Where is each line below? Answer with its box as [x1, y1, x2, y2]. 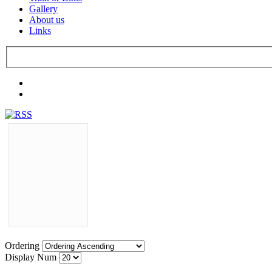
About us [29, 15, 64, 25]
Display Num [5, 252, 59, 262]
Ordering [5, 240, 42, 251]
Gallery [29, 4, 58, 15]
